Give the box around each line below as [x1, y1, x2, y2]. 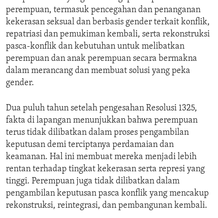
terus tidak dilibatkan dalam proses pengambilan [6, 128, 189, 138]
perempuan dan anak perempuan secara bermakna [6, 54, 197, 64]
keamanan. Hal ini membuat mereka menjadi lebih [6, 152, 197, 162]
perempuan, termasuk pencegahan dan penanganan [6, 5, 200, 15]
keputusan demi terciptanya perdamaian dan [6, 140, 174, 150]
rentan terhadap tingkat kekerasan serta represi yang [6, 164, 205, 174]
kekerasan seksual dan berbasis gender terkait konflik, [6, 18, 210, 27]
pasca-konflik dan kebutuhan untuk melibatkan [6, 42, 184, 52]
